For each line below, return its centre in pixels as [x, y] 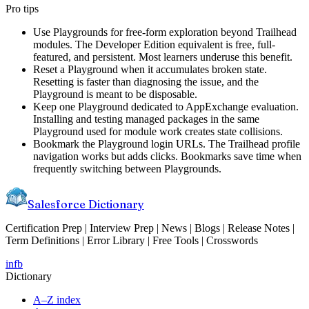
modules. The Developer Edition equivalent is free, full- [154, 44]
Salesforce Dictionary [86, 204]
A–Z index [57, 299]
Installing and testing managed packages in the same [146, 119]
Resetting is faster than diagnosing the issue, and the [146, 81]
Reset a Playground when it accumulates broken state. [150, 69]
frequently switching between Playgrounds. [127, 168]
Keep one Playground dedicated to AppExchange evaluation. [166, 106]
